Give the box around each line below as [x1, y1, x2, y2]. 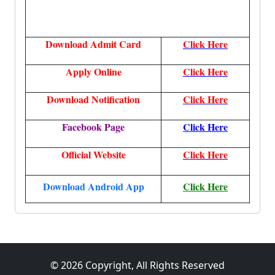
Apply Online [65, 64, 122, 79]
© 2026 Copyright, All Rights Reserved [50, 258, 225, 272]
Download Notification [47, 92, 140, 106]
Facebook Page [62, 120, 125, 134]
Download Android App [42, 179, 144, 193]
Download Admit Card [45, 37, 141, 51]
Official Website [61, 147, 126, 161]
